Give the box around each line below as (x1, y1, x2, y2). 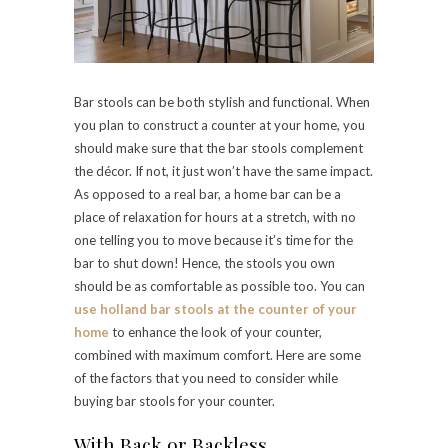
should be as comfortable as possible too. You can (74, 278, 365, 295)
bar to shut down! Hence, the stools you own (74, 255, 335, 272)
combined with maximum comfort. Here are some (74, 347, 361, 364)
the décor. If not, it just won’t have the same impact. (74, 163, 373, 180)
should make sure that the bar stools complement (74, 140, 363, 157)
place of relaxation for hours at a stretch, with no (74, 209, 356, 226)
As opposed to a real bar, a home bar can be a (74, 186, 341, 203)
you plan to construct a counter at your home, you (74, 117, 365, 134)
